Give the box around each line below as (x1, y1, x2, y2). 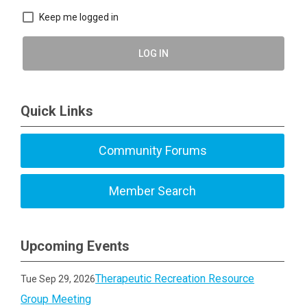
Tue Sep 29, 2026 (21, 273, 96, 284)
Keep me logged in (39, 11, 119, 23)
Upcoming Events (21, 237, 130, 254)
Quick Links (21, 102, 93, 119)
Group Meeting (21, 292, 92, 306)
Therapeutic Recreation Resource (95, 271, 255, 285)
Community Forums (98, 143, 207, 158)
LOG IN (138, 47, 169, 59)
